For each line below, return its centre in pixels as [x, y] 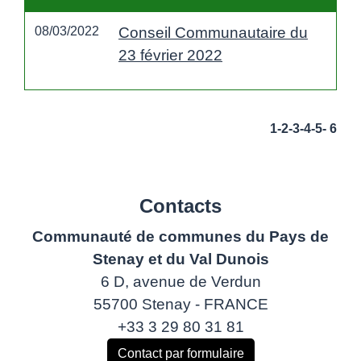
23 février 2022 [170, 56]
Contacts [180, 206]
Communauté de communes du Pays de [180, 237]
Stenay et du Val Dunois [180, 259]
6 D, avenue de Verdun [180, 282]
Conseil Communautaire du [213, 33]
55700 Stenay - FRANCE [180, 305]
